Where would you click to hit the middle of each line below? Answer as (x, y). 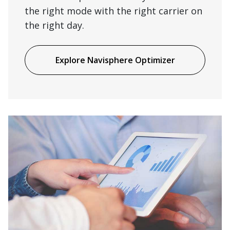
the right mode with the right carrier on (113, 11)
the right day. (54, 25)
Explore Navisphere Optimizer (115, 60)
